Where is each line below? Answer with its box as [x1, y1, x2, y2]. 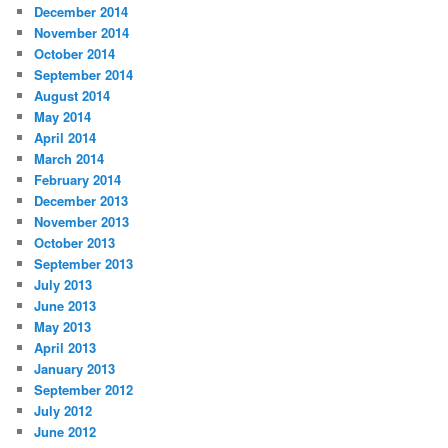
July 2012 [34, 400, 93, 420]
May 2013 [34, 316, 92, 336]
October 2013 [34, 232, 116, 252]
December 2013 [34, 190, 129, 210]
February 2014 [34, 169, 122, 189]
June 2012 [34, 421, 97, 441]
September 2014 [34, 64, 134, 84]
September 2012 [34, 379, 134, 399]
